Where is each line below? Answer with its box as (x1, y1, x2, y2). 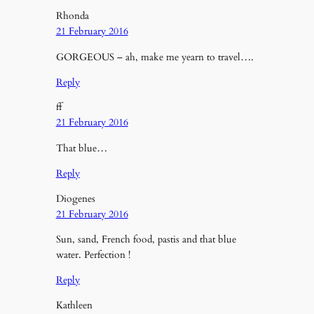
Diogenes (55, 191, 95, 205)
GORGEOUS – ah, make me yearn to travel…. (55, 50, 254, 64)
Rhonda (55, 9, 89, 23)
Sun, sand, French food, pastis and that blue (55, 232, 236, 246)
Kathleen (55, 298, 93, 312)
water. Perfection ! (55, 247, 130, 261)
